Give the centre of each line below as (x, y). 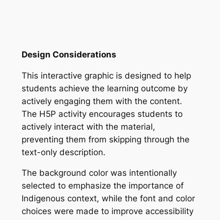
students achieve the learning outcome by (104, 88)
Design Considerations (69, 54)
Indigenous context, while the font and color (108, 199)
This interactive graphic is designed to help (106, 75)
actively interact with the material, (88, 126)
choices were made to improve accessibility (107, 211)
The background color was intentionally (99, 173)
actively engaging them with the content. (102, 101)
